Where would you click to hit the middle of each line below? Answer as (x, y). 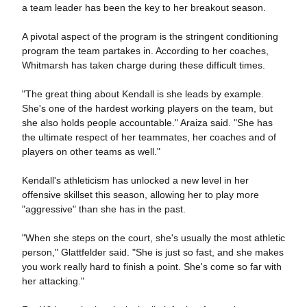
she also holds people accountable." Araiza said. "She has (147, 123)
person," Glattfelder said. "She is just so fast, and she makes (152, 252)
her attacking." (53, 281)
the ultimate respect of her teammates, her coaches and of (149, 137)
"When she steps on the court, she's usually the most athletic (153, 238)
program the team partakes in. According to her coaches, (145, 51)
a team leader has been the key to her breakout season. (144, 8)
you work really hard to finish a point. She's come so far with (151, 267)
